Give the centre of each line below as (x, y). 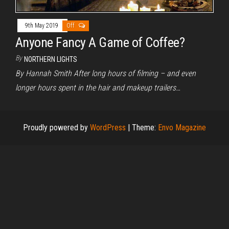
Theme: (145, 128)
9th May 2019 (42, 26)
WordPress (108, 128)
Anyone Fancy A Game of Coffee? (100, 43)
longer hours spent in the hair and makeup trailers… (98, 88)
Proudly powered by (56, 128)
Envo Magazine (182, 128)
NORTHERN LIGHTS (51, 60)
